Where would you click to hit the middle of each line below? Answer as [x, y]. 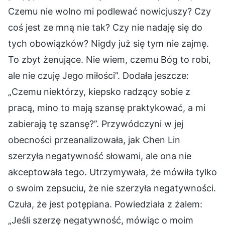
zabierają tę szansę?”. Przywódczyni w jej [96, 124]
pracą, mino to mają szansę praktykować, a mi [107, 107]
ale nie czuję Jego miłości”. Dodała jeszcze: [98, 75]
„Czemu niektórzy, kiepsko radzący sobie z [99, 91]
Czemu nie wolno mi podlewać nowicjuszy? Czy [109, 11]
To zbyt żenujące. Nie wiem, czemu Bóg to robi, [109, 59]
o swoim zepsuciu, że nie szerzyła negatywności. [112, 188]
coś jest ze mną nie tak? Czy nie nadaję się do [105, 27]
